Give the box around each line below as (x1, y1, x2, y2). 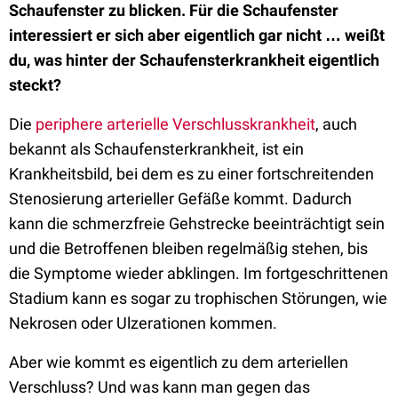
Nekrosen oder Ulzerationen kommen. (9, 314, 281, 332)
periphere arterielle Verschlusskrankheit (32, 115, 315, 133)
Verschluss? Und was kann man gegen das (9, 378, 310, 396)
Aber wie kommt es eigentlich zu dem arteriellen (9, 353, 348, 371)
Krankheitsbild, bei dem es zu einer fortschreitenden (9, 164, 374, 183)
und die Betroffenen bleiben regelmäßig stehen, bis (9, 239, 368, 258)
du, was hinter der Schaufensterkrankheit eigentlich (9, 51, 379, 69)
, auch (315, 115, 357, 133)
